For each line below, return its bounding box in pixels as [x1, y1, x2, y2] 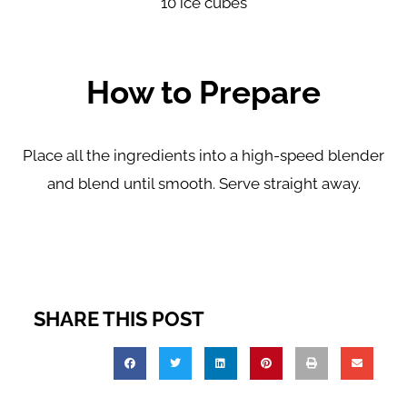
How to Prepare [86, 74, 321, 111]
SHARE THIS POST [34, 307, 205, 331]
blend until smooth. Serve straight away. [77, 174, 361, 194]
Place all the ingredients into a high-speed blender [23, 146, 384, 165]
